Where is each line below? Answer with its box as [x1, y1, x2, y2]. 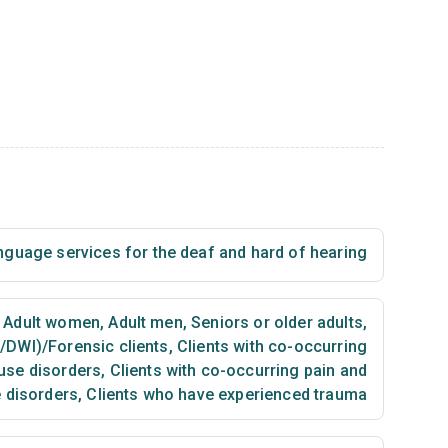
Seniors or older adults [186, 313, 363, 332]
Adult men [104, 313, 183, 332]
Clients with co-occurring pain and [105, 361, 367, 380]
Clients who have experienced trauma [82, 385, 367, 404]
